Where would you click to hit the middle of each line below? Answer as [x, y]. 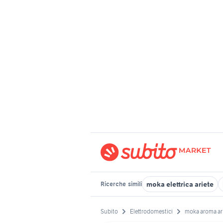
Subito [109, 212]
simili [134, 184]
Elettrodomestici [151, 212]
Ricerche [114, 184]
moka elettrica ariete [180, 184]
